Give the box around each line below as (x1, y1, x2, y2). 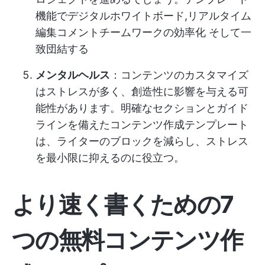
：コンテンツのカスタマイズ (110, 69, 248, 81)
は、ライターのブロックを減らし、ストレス (35, 135, 248, 147)
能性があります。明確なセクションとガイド (35, 102, 248, 114)
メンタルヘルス (35, 69, 110, 81)
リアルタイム (188, 9, 251, 22)
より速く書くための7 (12, 190, 234, 219)
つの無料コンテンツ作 (12, 225, 243, 254)
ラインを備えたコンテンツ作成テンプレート (35, 118, 248, 131)
